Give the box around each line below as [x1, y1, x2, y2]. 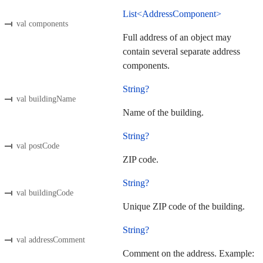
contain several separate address [123, 46, 240, 57]
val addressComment [16, 235, 85, 244]
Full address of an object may [123, 32, 231, 43]
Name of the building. [123, 107, 204, 118]
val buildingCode [16, 188, 73, 197]
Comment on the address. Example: [123, 248, 254, 259]
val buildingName [16, 94, 76, 103]
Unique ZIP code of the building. [123, 201, 245, 212]
